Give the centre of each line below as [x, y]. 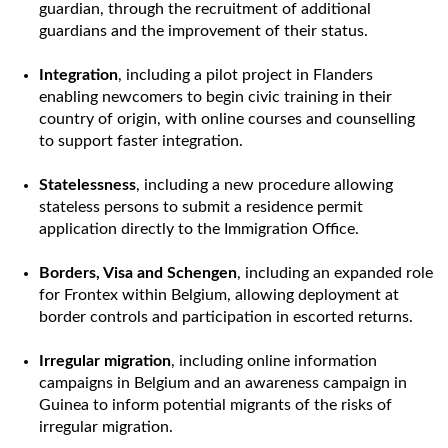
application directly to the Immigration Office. [199, 229]
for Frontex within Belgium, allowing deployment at [219, 295]
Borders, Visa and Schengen [138, 273]
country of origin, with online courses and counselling [227, 119]
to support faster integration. [141, 141]
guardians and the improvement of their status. [203, 31]
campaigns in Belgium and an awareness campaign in [223, 383]
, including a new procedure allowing [264, 185]
